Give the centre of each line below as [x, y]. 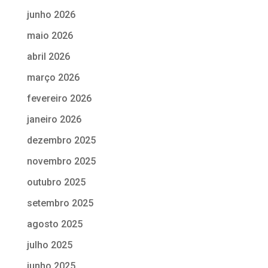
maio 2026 [50, 35]
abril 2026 [48, 56]
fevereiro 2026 [59, 98]
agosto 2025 [54, 224]
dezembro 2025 [61, 140]
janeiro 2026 [54, 119]
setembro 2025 [60, 203]
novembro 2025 [61, 161]
